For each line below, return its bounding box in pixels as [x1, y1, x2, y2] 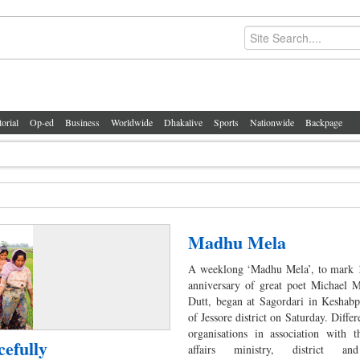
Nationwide [250, 115, 294, 129]
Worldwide [111, 115, 153, 129]
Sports [214, 115, 239, 129]
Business [65, 115, 100, 129]
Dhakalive [164, 115, 202, 129]
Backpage [305, 115, 342, 129]
